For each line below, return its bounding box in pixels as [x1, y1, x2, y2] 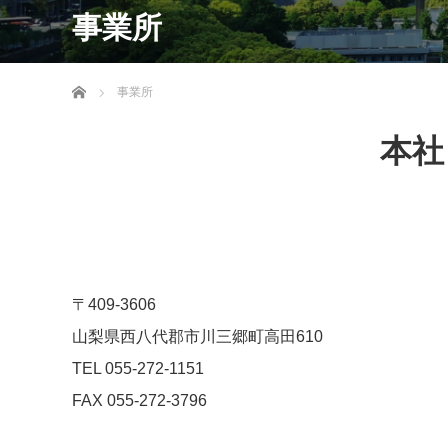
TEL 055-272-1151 [72, 360, 204, 378]
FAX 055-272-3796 [72, 392, 207, 410]
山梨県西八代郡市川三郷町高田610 [72, 328, 323, 346]
